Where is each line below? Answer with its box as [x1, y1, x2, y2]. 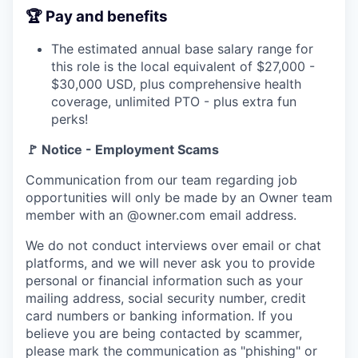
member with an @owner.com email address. [26, 207, 296, 224]
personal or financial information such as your [26, 272, 303, 289]
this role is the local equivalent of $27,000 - [51, 58, 315, 75]
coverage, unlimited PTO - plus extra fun [51, 93, 296, 110]
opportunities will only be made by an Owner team [26, 189, 332, 206]
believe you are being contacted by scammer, [26, 325, 302, 342]
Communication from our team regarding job [26, 172, 297, 189]
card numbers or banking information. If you [26, 308, 292, 324]
